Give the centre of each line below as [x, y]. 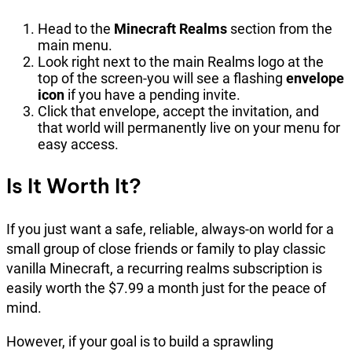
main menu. [75, 45]
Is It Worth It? [74, 185]
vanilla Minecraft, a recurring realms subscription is [164, 268]
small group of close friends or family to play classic [166, 248]
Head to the [76, 28]
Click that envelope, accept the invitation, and [178, 111]
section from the [280, 28]
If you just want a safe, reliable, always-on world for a [170, 229]
